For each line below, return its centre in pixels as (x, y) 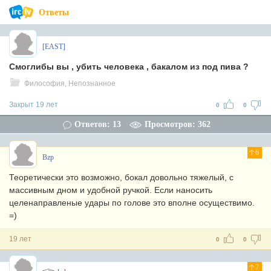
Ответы (54, 12)
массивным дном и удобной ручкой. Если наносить (111, 190)
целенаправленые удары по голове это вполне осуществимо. (132, 203)
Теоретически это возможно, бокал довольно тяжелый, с (121, 177)
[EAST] (54, 47)
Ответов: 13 (97, 124)
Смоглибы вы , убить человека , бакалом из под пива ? (129, 67)
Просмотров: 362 (177, 124)
